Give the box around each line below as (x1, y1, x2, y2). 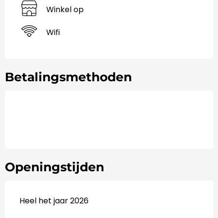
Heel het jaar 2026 (19, 195, 89, 206)
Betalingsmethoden (5, 69, 132, 84)
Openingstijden (5, 159, 104, 174)
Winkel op (46, 4, 84, 16)
